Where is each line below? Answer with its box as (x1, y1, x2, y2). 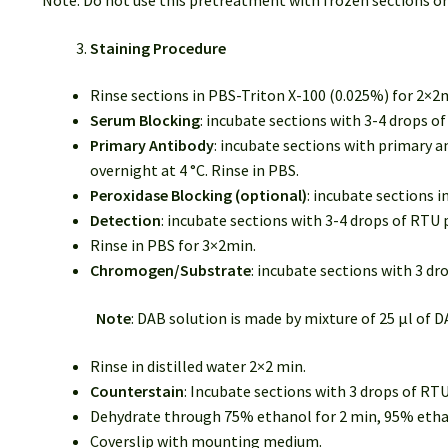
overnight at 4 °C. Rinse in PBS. (89, 160, 299, 181)
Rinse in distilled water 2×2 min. (89, 355, 306, 376)
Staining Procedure (89, 37, 226, 58)
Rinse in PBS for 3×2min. (89, 235, 256, 256)
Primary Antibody (89, 135, 214, 156)
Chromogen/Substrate (89, 260, 251, 281)
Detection (89, 210, 161, 231)
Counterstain (89, 380, 184, 401)
